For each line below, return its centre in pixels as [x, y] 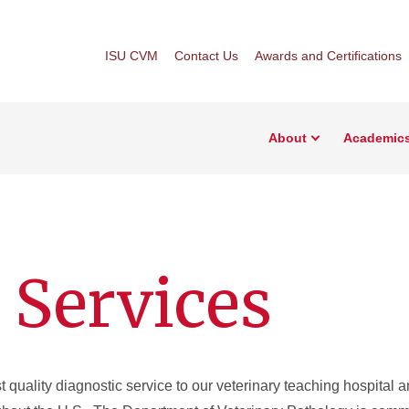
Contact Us [206, 55]
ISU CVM [131, 55]
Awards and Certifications [328, 55]
